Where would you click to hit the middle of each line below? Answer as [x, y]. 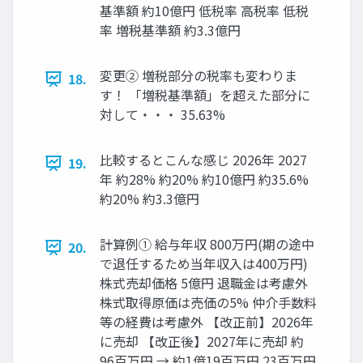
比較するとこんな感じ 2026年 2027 [203, 160]
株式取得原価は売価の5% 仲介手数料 [208, 303]
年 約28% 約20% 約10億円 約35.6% [204, 179]
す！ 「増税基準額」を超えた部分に [205, 95]
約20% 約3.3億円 [149, 199]
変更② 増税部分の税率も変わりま [199, 76]
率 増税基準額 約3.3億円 [170, 30]
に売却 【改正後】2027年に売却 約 [202, 342]
